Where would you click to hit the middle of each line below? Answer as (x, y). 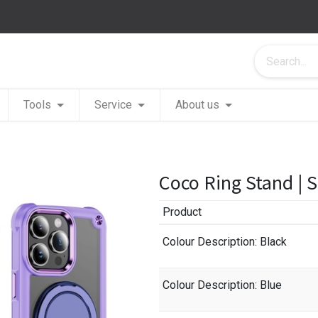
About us (198, 105)
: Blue (268, 285)
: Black (270, 242)
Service (114, 105)
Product (182, 212)
